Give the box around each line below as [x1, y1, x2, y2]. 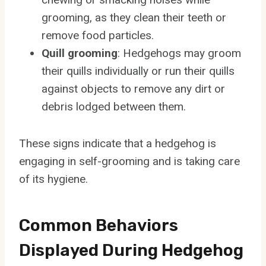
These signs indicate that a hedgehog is [19, 136, 216, 150]
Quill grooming [42, 46, 118, 60]
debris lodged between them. [42, 99, 186, 113]
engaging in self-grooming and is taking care [19, 154, 240, 168]
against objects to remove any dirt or [42, 81, 225, 96]
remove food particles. [42, 28, 154, 42]
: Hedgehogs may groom [118, 46, 241, 60]
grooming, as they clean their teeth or [42, 10, 226, 24]
